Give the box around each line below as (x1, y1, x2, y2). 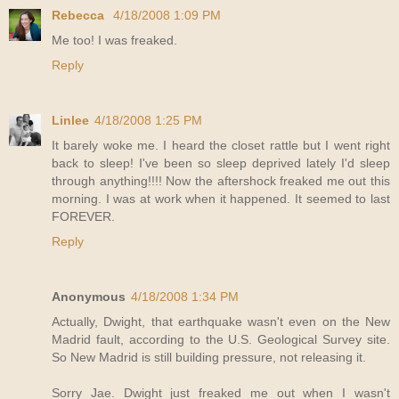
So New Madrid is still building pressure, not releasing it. (52, 349, 366, 364)
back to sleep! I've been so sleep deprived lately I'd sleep (52, 155, 390, 170)
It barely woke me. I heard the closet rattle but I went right (52, 137, 390, 152)
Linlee (52, 112, 89, 127)
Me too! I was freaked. (52, 32, 177, 47)
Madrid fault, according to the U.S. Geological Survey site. (52, 331, 390, 346)
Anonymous (52, 289, 126, 304)
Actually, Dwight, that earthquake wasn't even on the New (52, 313, 390, 329)
